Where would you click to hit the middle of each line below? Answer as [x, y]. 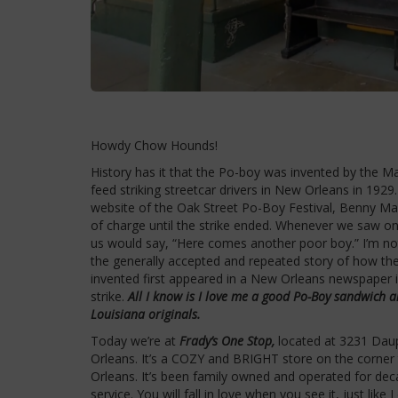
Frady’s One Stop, [227, 341]
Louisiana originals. [146, 314]
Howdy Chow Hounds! [154, 146]
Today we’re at [135, 341]
